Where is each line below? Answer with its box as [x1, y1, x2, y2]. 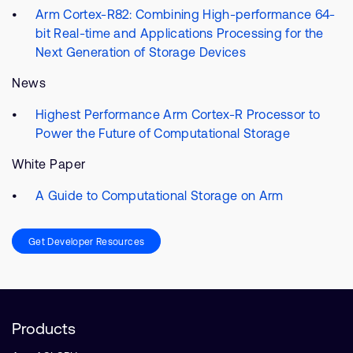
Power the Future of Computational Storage [35, 126, 291, 140]
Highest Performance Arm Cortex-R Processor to [35, 107, 321, 121]
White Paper [12, 157, 86, 171]
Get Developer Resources [28, 236, 145, 247]
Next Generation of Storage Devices [35, 45, 246, 59]
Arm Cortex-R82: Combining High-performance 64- [35, 7, 336, 21]
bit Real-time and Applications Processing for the [35, 26, 324, 40]
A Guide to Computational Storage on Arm [35, 188, 284, 203]
